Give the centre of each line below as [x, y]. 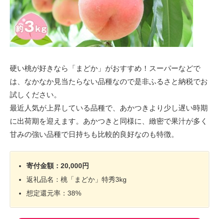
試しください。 [35, 94]
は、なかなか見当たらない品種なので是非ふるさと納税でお [109, 81]
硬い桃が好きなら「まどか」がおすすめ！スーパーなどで [105, 68]
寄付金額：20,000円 [58, 166]
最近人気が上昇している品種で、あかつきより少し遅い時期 [109, 108]
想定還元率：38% [54, 193]
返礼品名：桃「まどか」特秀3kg [77, 180]
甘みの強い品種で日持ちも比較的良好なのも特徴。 [94, 134]
